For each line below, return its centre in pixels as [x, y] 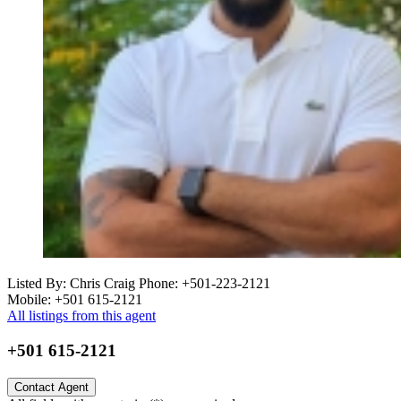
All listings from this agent [81, 316]
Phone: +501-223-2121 [203, 284]
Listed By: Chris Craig [71, 284]
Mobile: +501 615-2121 [75, 300]
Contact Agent [51, 387]
